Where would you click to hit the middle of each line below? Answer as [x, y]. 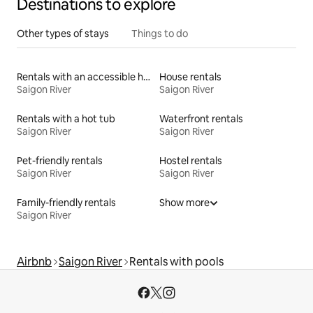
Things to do [160, 34]
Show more [184, 203]
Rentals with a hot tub [66, 119]
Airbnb [34, 262]
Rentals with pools [176, 262]
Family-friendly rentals [66, 203]
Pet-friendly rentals [60, 161]
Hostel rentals [191, 161]
